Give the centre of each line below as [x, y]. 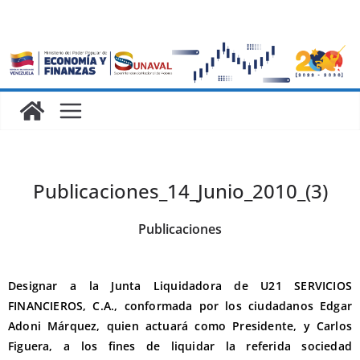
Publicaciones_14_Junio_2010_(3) [180, 190]
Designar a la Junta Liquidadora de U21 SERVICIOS [180, 285]
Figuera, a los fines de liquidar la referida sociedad [180, 346]
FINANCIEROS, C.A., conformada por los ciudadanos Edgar [180, 305]
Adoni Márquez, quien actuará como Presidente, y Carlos [180, 325]
